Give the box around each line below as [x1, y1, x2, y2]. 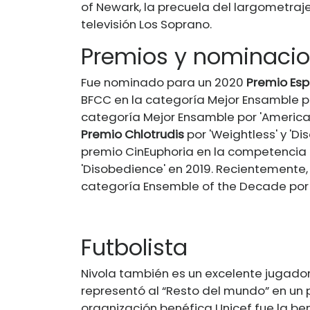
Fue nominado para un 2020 [81, 73, 246, 91]
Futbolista [81, 231, 188, 263]
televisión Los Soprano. [81, 15, 212, 33]
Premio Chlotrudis [81, 125, 184, 143]
